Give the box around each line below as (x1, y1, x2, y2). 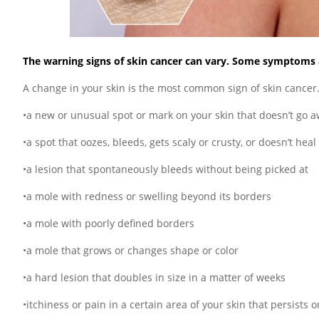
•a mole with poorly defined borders (23, 216, 194, 230)
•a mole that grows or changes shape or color (23, 244, 239, 257)
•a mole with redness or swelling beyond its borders (23, 189, 271, 203)
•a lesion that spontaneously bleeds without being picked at (23, 162, 308, 176)
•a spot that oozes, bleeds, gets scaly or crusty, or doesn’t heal (23, 135, 316, 149)
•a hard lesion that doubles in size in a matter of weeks (23, 271, 286, 284)
